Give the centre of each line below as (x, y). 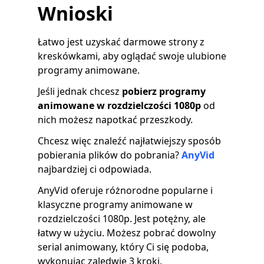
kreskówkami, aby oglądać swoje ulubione (132, 56)
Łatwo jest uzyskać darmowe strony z (121, 42)
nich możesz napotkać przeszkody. (115, 120)
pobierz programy (164, 92)
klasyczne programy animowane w (115, 205)
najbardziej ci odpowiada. (95, 169)
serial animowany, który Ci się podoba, (123, 247)
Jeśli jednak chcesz (80, 92)
